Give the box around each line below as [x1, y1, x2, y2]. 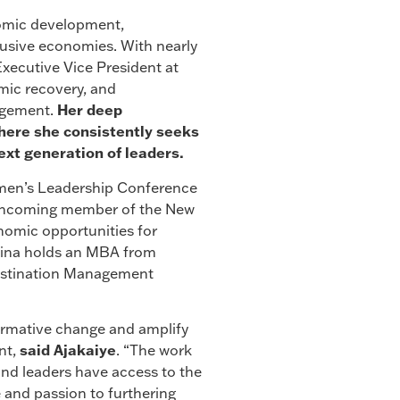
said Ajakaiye [20, 341, 116, 360]
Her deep [57, 101, 122, 120]
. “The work [116, 341, 192, 360]
